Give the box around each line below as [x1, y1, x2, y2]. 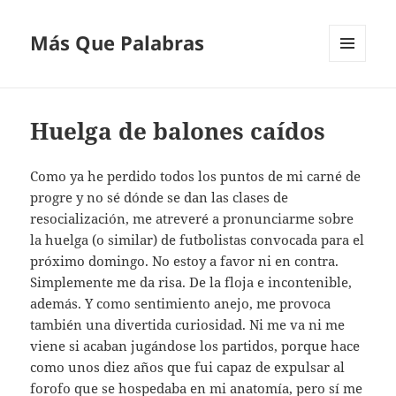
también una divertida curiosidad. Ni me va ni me [30, 316, 346, 334]
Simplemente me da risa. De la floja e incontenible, [30, 273, 353, 292]
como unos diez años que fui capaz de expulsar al [30, 358, 346, 377]
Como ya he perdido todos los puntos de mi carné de [30, 167, 362, 186]
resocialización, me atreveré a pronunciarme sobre [30, 209, 354, 228]
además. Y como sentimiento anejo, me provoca [30, 294, 331, 313]
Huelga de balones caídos [30, 115, 326, 148]
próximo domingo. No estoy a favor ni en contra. [30, 252, 339, 270]
